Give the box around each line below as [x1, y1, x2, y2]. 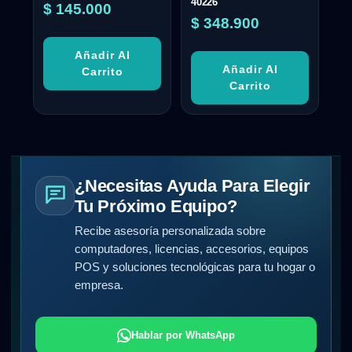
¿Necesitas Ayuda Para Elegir [75, 175, 310, 196]
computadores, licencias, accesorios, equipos [75, 242, 309, 255]
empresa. [75, 278, 123, 291]
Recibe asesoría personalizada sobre [75, 224, 266, 237]
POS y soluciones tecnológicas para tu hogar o [75, 260, 315, 273]
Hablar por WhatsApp [131, 328, 235, 341]
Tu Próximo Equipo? [75, 196, 237, 216]
